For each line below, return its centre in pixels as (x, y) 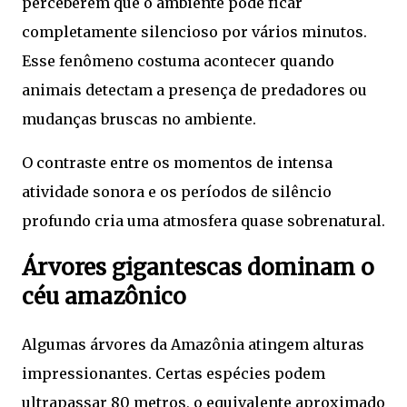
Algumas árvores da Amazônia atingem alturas (193, 345)
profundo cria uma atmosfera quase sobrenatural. (203, 221)
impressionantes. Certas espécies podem (174, 374)
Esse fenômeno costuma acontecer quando (178, 61)
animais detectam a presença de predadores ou (194, 90)
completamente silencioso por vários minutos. (194, 32)
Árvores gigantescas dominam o (198, 268)
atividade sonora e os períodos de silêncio (177, 192)
